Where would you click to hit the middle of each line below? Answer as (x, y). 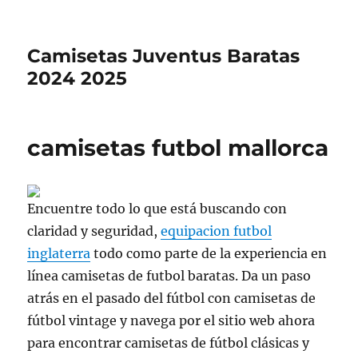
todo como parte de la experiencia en (209, 253)
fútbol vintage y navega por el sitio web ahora (171, 320)
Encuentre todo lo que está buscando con (157, 209)
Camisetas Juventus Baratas (164, 56)
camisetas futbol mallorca (178, 148)
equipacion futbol (217, 231)
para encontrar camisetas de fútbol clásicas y (169, 343)
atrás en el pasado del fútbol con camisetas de (172, 298)
